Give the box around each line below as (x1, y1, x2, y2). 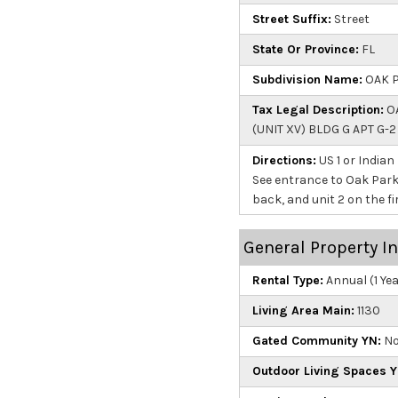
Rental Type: (251, 272, 323, 288)
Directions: (251, 152, 316, 168)
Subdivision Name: (251, 72, 362, 88)
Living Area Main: (251, 302, 354, 318)
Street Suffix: (251, 11, 331, 27)
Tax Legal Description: (251, 102, 384, 118)
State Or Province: (251, 42, 359, 58)
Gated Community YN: (251, 333, 381, 349)
